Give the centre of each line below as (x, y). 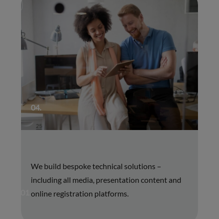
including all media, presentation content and (106, 179)
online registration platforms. (79, 193)
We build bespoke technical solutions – (96, 166)
